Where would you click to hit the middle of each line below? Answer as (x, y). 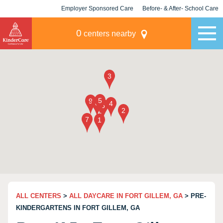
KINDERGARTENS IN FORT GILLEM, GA (78, 208)
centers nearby (109, 34)
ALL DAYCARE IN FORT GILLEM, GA (126, 196)
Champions (180, 26)
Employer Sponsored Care (97, 8)
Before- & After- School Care (180, 8)
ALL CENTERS (39, 196)
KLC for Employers (97, 26)
